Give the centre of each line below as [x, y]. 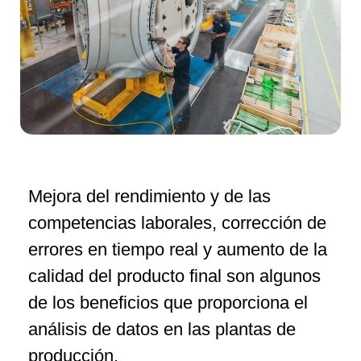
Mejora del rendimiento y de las [149, 197]
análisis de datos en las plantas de [162, 330]
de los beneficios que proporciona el [168, 303]
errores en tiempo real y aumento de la [178, 250]
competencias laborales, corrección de [177, 223]
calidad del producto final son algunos [174, 276]
